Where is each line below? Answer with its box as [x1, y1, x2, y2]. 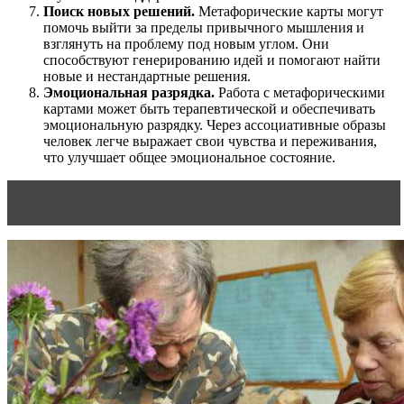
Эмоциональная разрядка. [43, 85, 215, 101]
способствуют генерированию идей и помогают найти [43, 52, 381, 69]
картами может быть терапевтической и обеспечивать [43, 101, 375, 117]
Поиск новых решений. [43, 4, 195, 20]
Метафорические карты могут [195, 4, 383, 20]
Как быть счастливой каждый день [130, 195, 361, 211]
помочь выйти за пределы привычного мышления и [43, 20, 364, 36]
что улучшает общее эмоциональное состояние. [43, 150, 335, 166]
